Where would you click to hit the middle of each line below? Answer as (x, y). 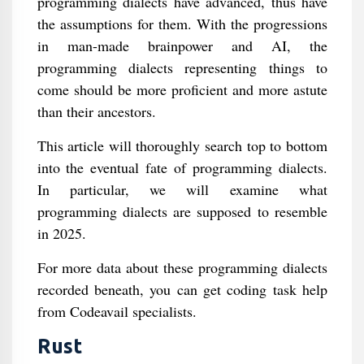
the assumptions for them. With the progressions (182, 24)
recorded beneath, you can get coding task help (182, 289)
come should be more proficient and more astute (182, 89)
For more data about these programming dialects (182, 267)
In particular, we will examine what (182, 189)
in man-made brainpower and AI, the (182, 45)
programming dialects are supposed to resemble (182, 211)
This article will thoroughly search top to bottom (182, 145)
